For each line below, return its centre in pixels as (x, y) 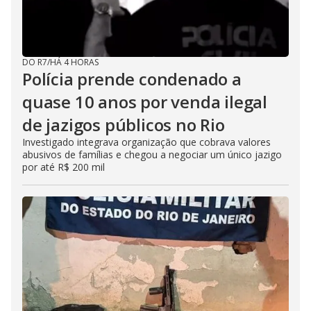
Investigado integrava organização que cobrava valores (146, 142)
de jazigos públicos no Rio (124, 124)
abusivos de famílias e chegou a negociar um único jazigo (152, 154)
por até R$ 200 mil (64, 167)
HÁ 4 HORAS (74, 62)
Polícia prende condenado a (132, 78)
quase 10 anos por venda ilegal (145, 101)
